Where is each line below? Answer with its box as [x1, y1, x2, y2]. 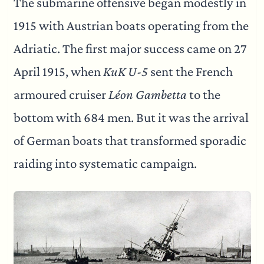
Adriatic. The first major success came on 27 [13, 41, 247, 57]
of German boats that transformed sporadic [13, 133, 246, 148]
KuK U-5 [103, 64, 148, 80]
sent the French [147, 64, 233, 80]
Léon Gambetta [108, 87, 187, 103]
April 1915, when [13, 64, 103, 80]
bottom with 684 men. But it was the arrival [13, 110, 249, 126]
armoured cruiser [13, 87, 108, 103]
